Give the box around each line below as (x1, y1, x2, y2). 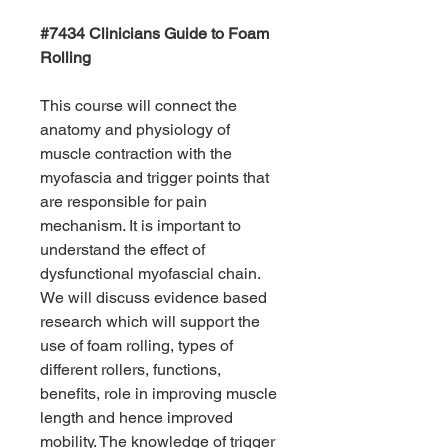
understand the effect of (40, 240, 205, 259)
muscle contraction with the (40, 144, 232, 163)
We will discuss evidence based (40, 288, 267, 307)
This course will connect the (40, 96, 237, 115)
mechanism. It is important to (40, 216, 241, 235)
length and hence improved (40, 408, 233, 427)
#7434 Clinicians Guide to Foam (40, 24, 269, 43)
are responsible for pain (40, 192, 207, 211)
